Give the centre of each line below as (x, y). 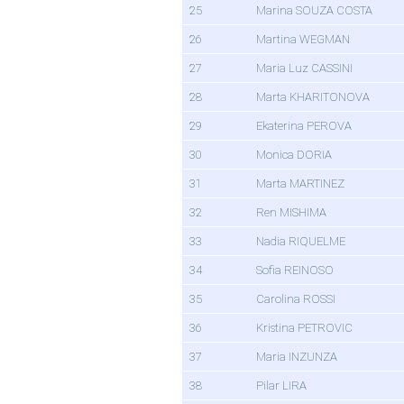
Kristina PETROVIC (304, 328)
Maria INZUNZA (297, 357)
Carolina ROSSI (296, 299)
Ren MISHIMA (291, 213)
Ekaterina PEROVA (304, 126)
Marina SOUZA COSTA (314, 11)
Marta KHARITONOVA (313, 97)
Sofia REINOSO (295, 271)
